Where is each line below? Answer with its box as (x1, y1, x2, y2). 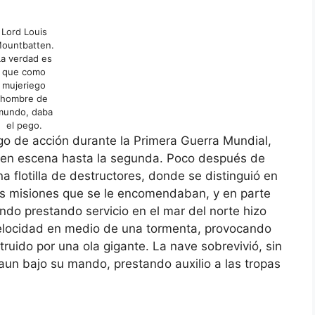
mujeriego (2, 79, 46, 91)
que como (2, 66, 46, 78)
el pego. (6, 120, 42, 131)
